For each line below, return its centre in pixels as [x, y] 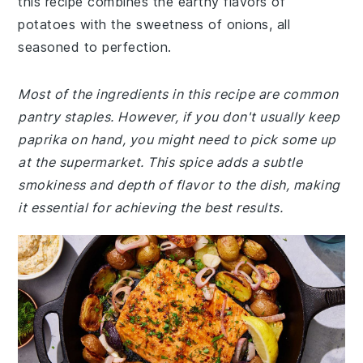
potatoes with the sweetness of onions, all [154, 24]
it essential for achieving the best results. [151, 207]
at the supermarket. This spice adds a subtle [160, 162]
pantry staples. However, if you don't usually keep [179, 117]
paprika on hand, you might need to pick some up [177, 139]
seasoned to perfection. [95, 47]
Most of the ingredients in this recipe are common [178, 94]
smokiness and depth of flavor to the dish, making [179, 185]
